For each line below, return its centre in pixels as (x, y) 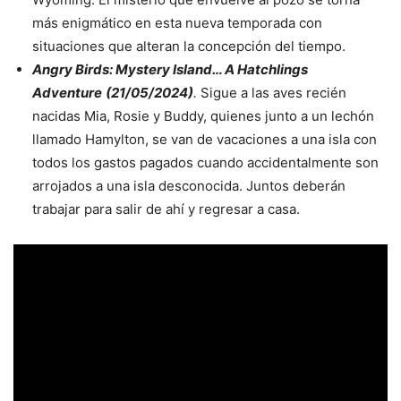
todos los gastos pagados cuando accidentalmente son (205, 162)
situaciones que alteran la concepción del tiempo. (189, 46)
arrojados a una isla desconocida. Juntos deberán (189, 185)
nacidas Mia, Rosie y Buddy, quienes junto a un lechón (203, 115)
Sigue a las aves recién (272, 92)
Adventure (67, 92)
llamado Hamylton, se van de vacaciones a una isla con (205, 139)
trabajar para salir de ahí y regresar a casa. (166, 209)
